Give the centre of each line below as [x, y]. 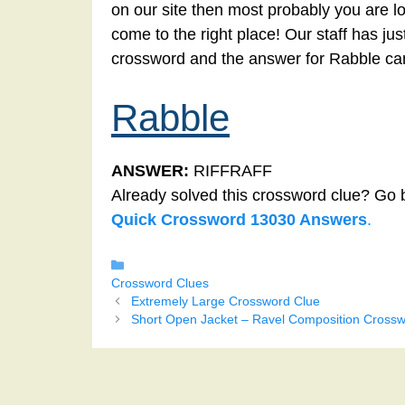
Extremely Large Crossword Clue [225, 302]
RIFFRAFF [231, 171]
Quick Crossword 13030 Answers [239, 220]
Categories [161, 265]
